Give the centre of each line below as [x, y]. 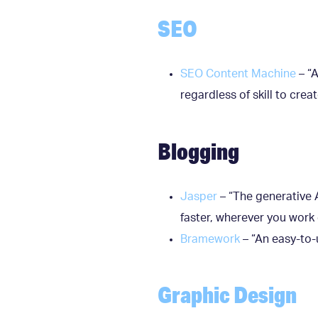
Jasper [199, 196]
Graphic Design [227, 295]
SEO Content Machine [238, 73]
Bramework [210, 239]
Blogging [198, 150]
